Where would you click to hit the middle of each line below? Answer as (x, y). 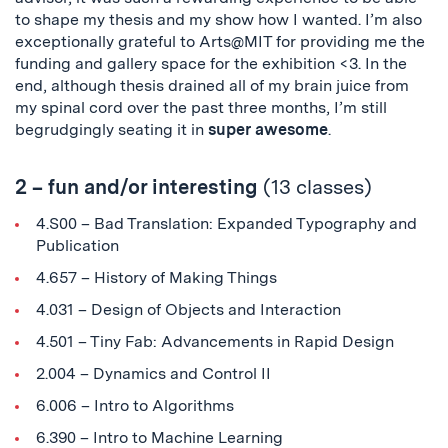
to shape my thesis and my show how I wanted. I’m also (218, 19)
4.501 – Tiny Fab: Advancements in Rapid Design (214, 341)
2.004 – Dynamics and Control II (153, 373)
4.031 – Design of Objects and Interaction (188, 309)
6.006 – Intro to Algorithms (134, 405)
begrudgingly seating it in (111, 129)
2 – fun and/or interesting (139, 187)
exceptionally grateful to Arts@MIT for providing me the (220, 41)
